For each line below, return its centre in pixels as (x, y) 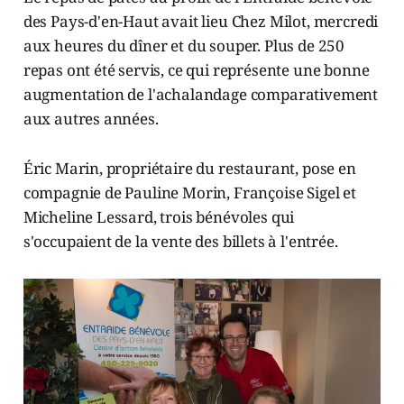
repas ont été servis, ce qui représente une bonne (196, 70)
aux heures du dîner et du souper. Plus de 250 (184, 46)
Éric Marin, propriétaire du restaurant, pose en (189, 169)
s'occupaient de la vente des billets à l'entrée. (180, 242)
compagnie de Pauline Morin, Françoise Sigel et (189, 193)
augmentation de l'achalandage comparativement (201, 95)
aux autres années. (91, 119)
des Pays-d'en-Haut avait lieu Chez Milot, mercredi (201, 22)
